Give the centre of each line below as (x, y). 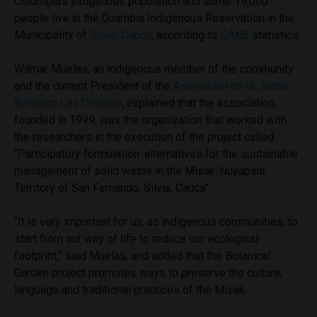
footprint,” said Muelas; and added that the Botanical (142, 255)
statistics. (275, 35)
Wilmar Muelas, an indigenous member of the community (154, 69)
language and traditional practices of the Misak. (131, 289)
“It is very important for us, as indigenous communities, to (156, 221)
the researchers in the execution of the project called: (145, 137)
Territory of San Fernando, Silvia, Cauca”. (113, 188)
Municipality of (52, 35)
